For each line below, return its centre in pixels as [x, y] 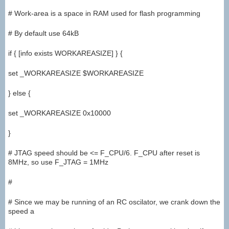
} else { [19, 93]
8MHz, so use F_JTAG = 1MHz [58, 162]
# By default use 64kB [43, 33]
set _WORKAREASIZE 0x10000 [60, 113]
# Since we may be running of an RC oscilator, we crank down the [114, 202]
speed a [21, 211]
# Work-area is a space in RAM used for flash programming [104, 14]
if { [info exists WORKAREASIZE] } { [65, 53]
